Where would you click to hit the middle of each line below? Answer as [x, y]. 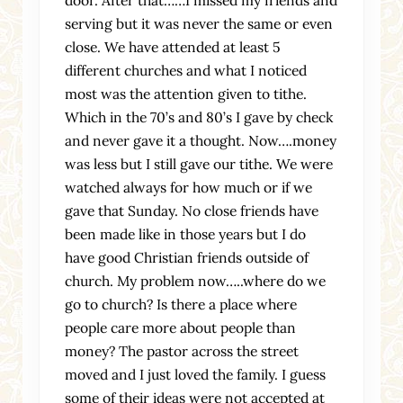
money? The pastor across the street [182, 350]
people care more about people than [181, 327]
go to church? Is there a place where [181, 304]
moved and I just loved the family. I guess [196, 374]
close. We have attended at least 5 [173, 46]
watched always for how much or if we [189, 187]
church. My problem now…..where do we [196, 280]
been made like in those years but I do [186, 233]
